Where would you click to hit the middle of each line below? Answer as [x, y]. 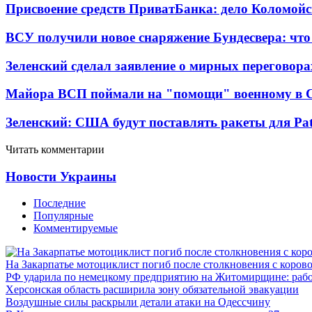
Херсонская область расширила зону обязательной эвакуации [152, 290]
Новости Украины [61, 176]
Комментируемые [76, 228]
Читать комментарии [55, 149]
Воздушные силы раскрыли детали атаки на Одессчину [138, 302]
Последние [60, 203]
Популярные [63, 216]
